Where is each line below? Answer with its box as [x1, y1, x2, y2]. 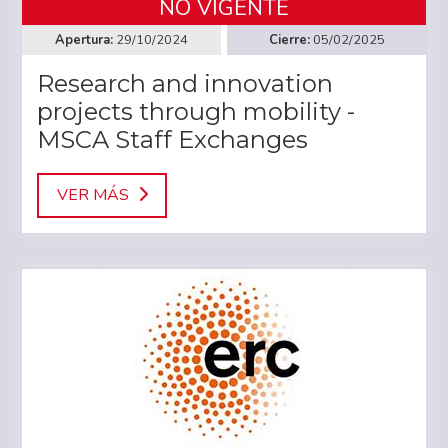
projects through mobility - [37, 97, 355, 127]
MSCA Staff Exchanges [37, 125, 308, 155]
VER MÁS [56, 184, 129, 207]
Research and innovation [37, 69, 333, 99]
